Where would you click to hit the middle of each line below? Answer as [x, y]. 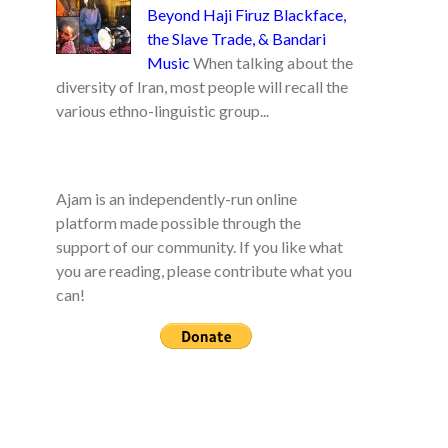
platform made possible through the [178, 222]
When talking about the [273, 62]
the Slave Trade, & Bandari [236, 38]
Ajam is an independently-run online [176, 198]
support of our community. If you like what [199, 246]
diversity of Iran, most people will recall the [202, 86]
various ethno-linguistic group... [162, 110]
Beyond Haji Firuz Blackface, [246, 14]
